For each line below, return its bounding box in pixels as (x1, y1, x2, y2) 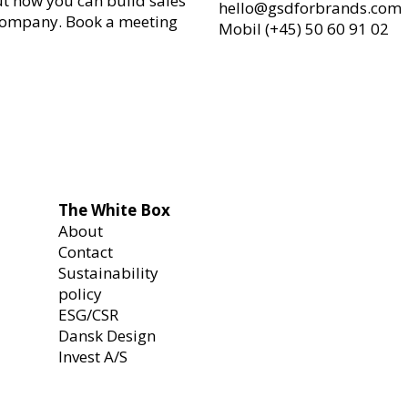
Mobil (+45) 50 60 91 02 (219, 17, 390, 39)
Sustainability (58, 261, 159, 283)
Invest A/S (58, 345, 128, 367)
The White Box (58, 199, 171, 220)
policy (58, 282, 103, 304)
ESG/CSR (58, 303, 119, 325)
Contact (58, 240, 114, 262)
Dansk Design (58, 324, 157, 346)
